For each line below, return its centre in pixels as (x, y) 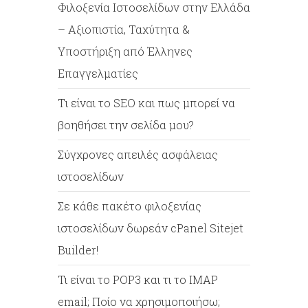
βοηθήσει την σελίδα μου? (126, 124)
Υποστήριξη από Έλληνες (125, 51)
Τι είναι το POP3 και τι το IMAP (138, 279)
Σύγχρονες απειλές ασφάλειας (138, 154)
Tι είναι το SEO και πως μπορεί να (146, 102)
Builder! (78, 250)
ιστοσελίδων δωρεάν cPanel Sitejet (151, 228)
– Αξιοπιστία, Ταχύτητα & (124, 29)
